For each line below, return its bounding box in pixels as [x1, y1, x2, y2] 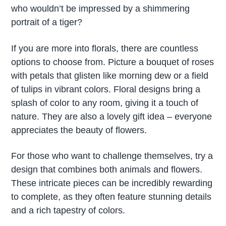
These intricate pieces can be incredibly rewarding [11, 178, 213, 189]
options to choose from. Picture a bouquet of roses [11, 56, 214, 67]
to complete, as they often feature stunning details [11, 192, 212, 202]
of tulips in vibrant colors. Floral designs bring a [11, 84, 201, 94]
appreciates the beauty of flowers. [11, 125, 147, 135]
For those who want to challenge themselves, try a [11, 151, 213, 161]
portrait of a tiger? [11, 17, 83, 27]
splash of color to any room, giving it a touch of [11, 97, 199, 108]
